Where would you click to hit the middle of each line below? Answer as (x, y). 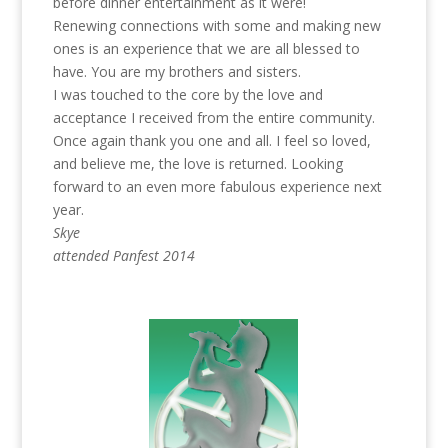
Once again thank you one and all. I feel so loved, (211, 140)
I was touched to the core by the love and (187, 94)
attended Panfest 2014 (123, 255)
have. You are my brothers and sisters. (176, 71)
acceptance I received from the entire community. (213, 117)
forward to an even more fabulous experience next (217, 186)
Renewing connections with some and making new (216, 25)
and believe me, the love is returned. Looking (197, 163)
